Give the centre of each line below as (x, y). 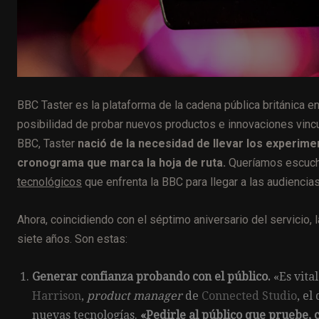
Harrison (57, 296)
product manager (135, 296)
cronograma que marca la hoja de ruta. (121, 162)
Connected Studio (249, 296)
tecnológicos (49, 182)
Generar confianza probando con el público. (151, 276)
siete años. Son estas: (72, 239)
